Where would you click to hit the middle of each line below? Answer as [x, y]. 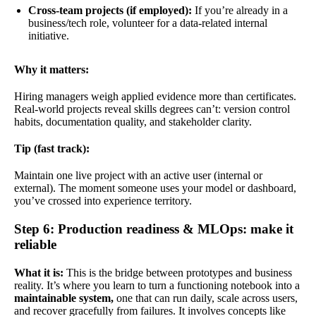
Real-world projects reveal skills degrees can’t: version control [152, 109]
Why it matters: [51, 69]
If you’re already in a [240, 10]
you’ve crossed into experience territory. [103, 200]
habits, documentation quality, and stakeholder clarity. [133, 121]
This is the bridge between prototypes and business [178, 272]
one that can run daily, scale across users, [206, 298]
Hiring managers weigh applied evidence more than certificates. [155, 96]
